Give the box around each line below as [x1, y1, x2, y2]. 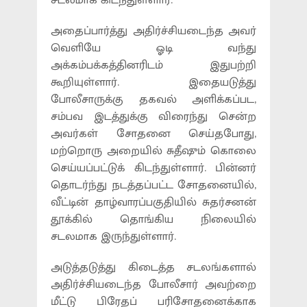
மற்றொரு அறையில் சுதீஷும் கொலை [51, 141, 256, 161]
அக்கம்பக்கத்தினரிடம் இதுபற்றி [51, 56, 256, 75]
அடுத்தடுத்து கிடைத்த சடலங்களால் [51, 258, 256, 278]
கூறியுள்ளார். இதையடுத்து [51, 73, 256, 93]
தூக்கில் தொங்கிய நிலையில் [51, 210, 256, 230]
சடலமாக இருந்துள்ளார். [51, 227, 176, 247]
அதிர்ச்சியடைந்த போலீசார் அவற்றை [51, 275, 256, 295]
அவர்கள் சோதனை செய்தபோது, [51, 124, 256, 144]
